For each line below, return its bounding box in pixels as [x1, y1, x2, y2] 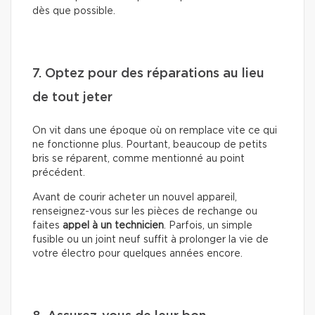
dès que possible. [32, 6, 115, 16]
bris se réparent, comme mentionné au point [32, 153, 245, 164]
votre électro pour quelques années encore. [32, 248, 243, 259]
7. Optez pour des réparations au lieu [32, 67, 264, 80]
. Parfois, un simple [164, 220, 252, 231]
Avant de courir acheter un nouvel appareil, [32, 192, 237, 202]
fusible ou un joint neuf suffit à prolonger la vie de [32, 234, 269, 245]
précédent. [32, 167, 85, 178]
